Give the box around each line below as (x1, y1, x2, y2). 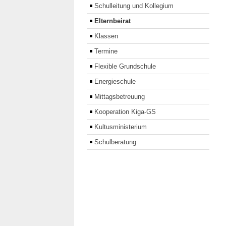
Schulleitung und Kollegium (94, 2, 174, 10)
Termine (94, 47, 118, 55)
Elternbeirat (94, 17, 131, 25)
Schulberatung (94, 138, 136, 146)
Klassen (94, 32, 118, 40)
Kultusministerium (94, 123, 147, 131)
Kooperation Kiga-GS (94, 108, 156, 116)
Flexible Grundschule (94, 63, 156, 71)
